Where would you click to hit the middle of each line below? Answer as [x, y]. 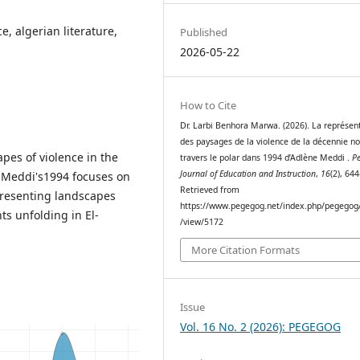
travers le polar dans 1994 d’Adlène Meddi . [266, 157]
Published [204, 32]
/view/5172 [202, 221]
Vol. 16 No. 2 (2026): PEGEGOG [261, 327]
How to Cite [209, 105]
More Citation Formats [246, 250]
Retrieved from [210, 189]
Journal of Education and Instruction [248, 173]
